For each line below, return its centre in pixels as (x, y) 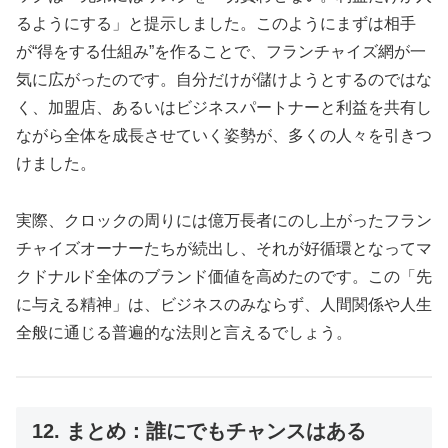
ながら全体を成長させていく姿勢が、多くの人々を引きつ (224, 136)
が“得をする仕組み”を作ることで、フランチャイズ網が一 (221, 52)
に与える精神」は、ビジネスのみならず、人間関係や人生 (224, 305)
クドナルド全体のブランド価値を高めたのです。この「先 (224, 277)
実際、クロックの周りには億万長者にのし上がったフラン (224, 221)
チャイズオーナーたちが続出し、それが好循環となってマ (224, 249)
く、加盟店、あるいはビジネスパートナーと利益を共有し (224, 108)
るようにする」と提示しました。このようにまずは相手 (216, 24)
